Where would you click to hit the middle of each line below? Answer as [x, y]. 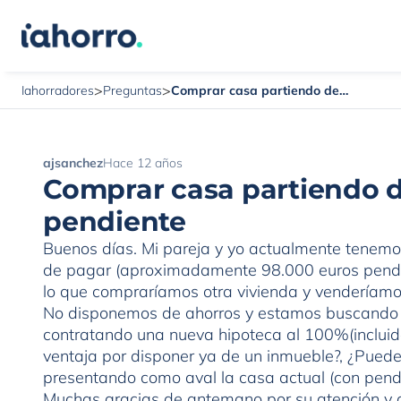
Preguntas [132, 90]
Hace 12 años [143, 163]
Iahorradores [58, 90]
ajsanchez [73, 163]
